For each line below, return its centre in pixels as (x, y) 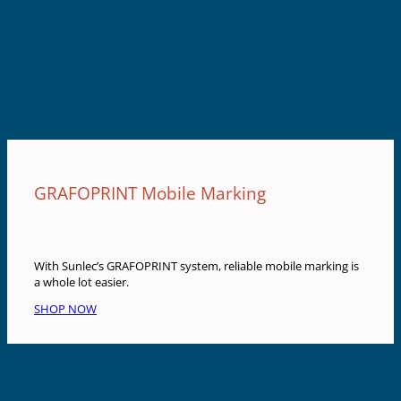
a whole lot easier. (81, 282)
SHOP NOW (65, 309)
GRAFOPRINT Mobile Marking (150, 192)
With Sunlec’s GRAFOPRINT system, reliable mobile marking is (196, 265)
